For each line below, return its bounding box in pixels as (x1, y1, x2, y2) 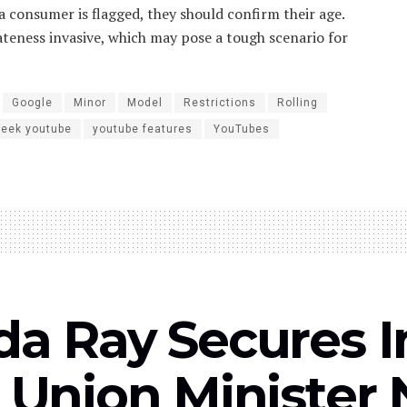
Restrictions (184, 95, 256, 109)
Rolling (277, 95, 318, 109)
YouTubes (213, 122, 270, 135)
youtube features (93, 122, 193, 135)
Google (12, 95, 53, 109)
